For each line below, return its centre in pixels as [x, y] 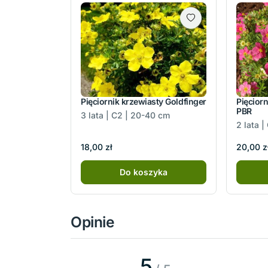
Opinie [92, 222]
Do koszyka [144, 172]
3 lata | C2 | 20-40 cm [125, 115]
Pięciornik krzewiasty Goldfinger [144, 101]
